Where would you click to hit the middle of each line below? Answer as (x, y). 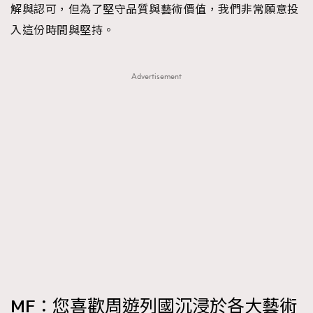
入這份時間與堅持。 (63, 30)
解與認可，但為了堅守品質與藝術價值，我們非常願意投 (155, 9)
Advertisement (156, 76)
